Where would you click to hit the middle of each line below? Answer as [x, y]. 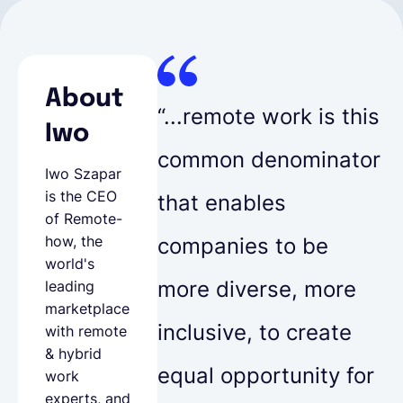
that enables [222, 202]
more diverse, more [257, 289]
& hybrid [73, 353]
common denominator [269, 159]
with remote [86, 331]
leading [70, 286]
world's [70, 263]
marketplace [87, 308]
